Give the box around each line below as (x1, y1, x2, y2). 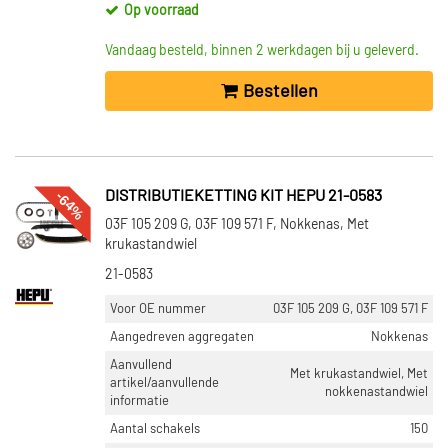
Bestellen (242, 82, 318, 101)
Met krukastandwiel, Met (290, 367, 428, 381)
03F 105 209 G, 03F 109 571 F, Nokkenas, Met (105, 218, 369, 232)
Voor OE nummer (110, 302, 206, 316)
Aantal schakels (110, 422, 200, 436)
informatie (110, 394, 169, 408)
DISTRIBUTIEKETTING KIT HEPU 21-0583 (105, 188, 382, 204)
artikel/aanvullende (110, 376, 219, 390)
